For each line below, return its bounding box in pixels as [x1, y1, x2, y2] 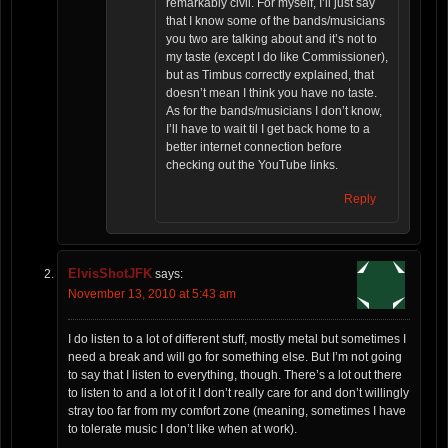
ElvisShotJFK [68, 266, 152, 282]
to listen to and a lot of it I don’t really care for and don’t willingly [68, 386, 409, 401]
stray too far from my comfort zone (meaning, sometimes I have [68, 404, 406, 419]
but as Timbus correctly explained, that [166, 68, 374, 83]
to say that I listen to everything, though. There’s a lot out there [68, 368, 402, 383]
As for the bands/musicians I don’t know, [166, 104, 382, 119]
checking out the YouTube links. [166, 158, 338, 173]
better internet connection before [166, 140, 342, 155]
